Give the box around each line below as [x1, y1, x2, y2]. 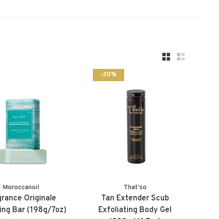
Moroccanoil [2, 183, 40, 192]
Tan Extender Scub [101, 193, 169, 203]
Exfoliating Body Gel [98, 205, 172, 215]
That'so [123, 183, 147, 192]
